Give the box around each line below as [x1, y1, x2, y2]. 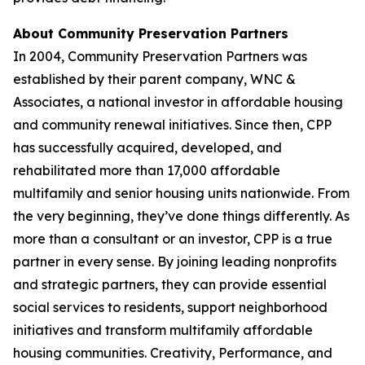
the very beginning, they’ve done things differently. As [13, 208, 350, 224]
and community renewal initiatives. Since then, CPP [13, 117, 332, 133]
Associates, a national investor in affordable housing [13, 94, 343, 110]
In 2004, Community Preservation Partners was [13, 48, 307, 64]
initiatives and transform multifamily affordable [13, 322, 313, 338]
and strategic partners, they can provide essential [13, 276, 327, 292]
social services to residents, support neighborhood [13, 299, 328, 315]
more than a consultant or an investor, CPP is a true [13, 231, 332, 247]
